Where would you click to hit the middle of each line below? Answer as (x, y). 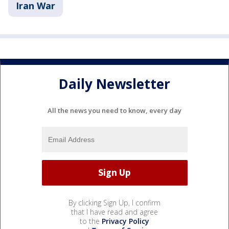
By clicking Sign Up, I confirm (114, 202)
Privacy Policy (125, 221)
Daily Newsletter (114, 84)
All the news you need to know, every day (114, 110)
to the (91, 221)
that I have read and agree (114, 212)
